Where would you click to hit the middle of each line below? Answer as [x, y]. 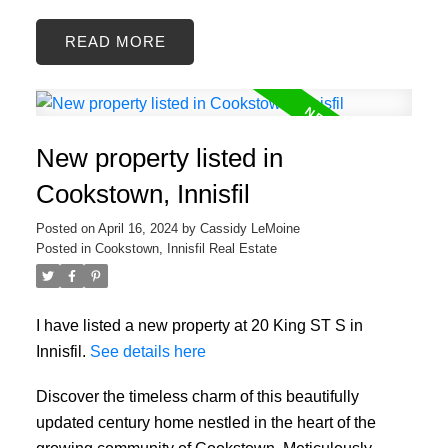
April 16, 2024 [137, 228]
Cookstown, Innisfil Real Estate [185, 248]
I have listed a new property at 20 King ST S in [199, 324]
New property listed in [159, 157]
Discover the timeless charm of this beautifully [197, 396]
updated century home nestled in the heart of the [205, 422]
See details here [147, 350]
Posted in [63, 248]
